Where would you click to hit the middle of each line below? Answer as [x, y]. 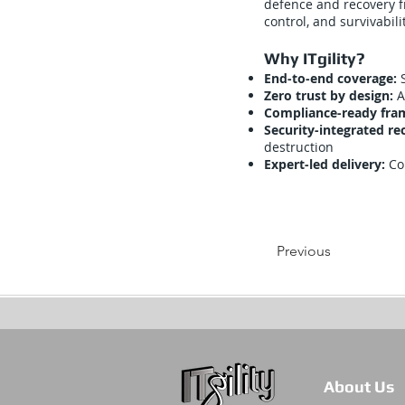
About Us [359, 386]
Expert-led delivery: [326, 164]
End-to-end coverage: [332, 78]
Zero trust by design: [330, 95]
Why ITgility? [315, 58]
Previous [304, 251]
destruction [299, 147]
